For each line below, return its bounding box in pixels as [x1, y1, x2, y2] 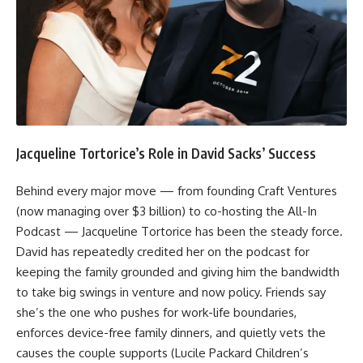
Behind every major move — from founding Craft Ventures [16, 183, 337, 199]
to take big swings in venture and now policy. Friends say [16, 284, 326, 301]
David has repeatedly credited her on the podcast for [16, 244, 310, 260]
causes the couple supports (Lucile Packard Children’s [16, 345, 309, 361]
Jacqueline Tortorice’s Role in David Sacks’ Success [16, 143, 316, 162]
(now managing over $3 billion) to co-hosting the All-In [16, 203, 317, 220]
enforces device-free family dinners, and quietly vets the [16, 325, 326, 341]
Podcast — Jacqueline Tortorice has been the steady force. [16, 224, 343, 240]
